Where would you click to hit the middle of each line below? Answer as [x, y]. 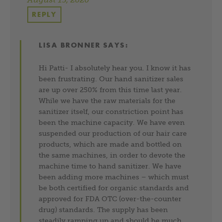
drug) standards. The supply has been [104, 209]
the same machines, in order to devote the [112, 155]
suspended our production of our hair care [113, 133]
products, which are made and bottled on [111, 144]
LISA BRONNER [70, 45]
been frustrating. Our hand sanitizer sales [111, 79]
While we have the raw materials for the [107, 100]
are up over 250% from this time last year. [111, 89]
